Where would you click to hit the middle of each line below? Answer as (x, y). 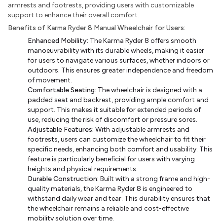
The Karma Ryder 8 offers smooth (142, 41)
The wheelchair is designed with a (149, 90)
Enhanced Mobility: (58, 41)
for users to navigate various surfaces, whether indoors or (119, 60)
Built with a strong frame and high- (154, 179)
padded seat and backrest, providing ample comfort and (118, 100)
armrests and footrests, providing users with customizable (101, 5)
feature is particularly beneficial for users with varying (111, 159)
